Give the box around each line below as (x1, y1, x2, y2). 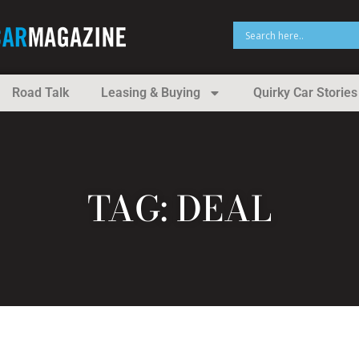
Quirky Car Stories (253, 85, 357, 101)
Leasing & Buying (101, 85, 200, 101)
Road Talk (12, 85, 69, 101)
